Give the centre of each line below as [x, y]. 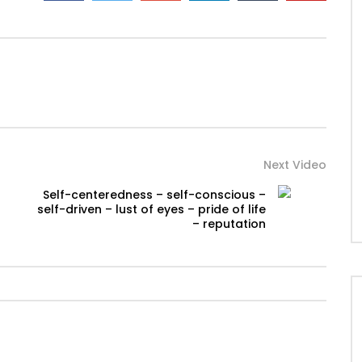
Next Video [295, 165]
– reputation [229, 224]
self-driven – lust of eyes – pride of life [152, 210]
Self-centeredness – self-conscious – [154, 195]
